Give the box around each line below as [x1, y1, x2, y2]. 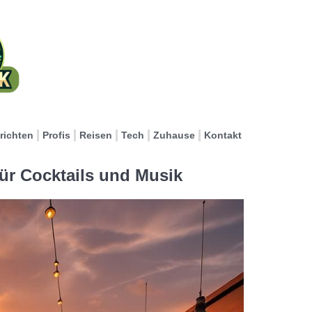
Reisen [79, 130, 112, 141]
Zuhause [153, 130, 195, 141]
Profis [42, 130, 70, 141]
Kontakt [204, 130, 242, 141]
